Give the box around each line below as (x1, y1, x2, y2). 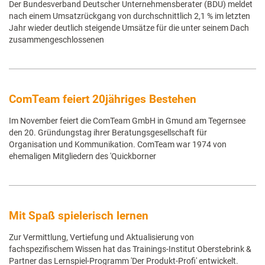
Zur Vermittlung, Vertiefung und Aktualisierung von (9, 232, 194, 242)
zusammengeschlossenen (9, 35, 104, 44)
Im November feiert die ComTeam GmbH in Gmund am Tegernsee (9, 116, 245, 125)
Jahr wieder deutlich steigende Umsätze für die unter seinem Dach (9, 23, 249, 33)
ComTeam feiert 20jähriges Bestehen (9, 92, 196, 106)
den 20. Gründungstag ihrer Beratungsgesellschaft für (9, 128, 207, 137)
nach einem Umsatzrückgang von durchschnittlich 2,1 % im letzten (9, 11, 250, 21)
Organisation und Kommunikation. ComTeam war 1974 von (9, 140, 227, 149)
